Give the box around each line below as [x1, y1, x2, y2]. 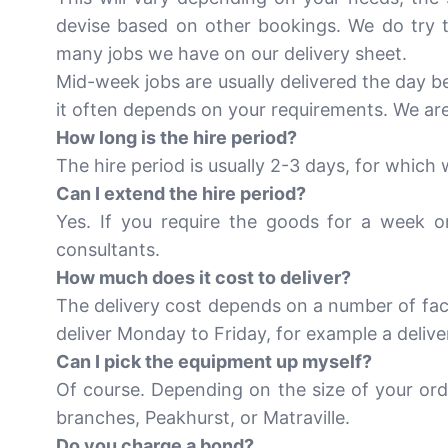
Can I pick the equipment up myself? [56, 351, 372, 372]
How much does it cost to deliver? [56, 267, 351, 288]
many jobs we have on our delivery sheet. [56, 43, 407, 64]
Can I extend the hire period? [56, 183, 306, 204]
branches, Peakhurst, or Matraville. [56, 407, 350, 428]
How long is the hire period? [56, 127, 297, 148]
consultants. [56, 239, 160, 260]
